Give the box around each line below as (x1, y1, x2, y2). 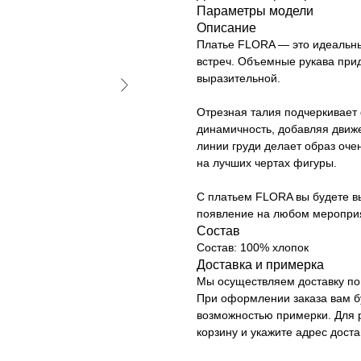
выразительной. (197, 71, 280, 85)
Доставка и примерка (197, 257, 324, 272)
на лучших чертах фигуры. (197, 156, 337, 169)
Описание (197, 20, 256, 35)
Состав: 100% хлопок (197, 240, 309, 254)
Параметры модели (197, 3, 313, 18)
